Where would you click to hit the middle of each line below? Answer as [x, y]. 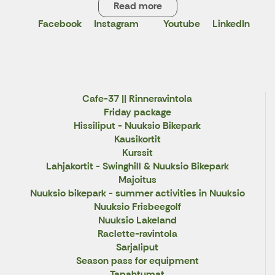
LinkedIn [231, 24]
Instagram [116, 24]
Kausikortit [137, 139]
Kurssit [137, 153]
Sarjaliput [137, 247]
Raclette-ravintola [137, 234]
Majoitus [137, 180]
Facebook [60, 24]
